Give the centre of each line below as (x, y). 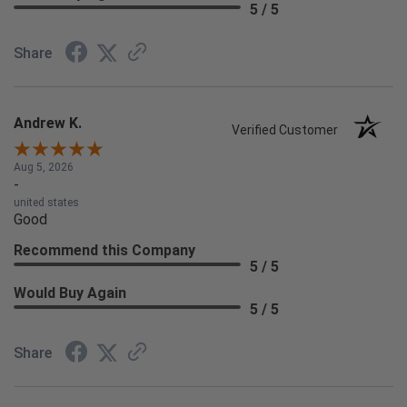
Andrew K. (48, 124)
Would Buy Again (70, 293)
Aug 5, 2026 (44, 168)
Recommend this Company (104, 251)
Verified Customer (289, 130)
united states (46, 203)
